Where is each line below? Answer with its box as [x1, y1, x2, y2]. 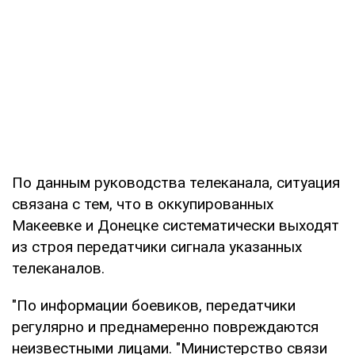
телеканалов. [12, 258, 105, 277]
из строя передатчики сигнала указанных [12, 237, 302, 256]
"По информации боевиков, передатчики [12, 296, 296, 315]
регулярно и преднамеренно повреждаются [12, 317, 319, 336]
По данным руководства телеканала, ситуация [12, 173, 340, 192]
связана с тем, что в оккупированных [12, 194, 273, 213]
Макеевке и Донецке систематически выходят [12, 216, 339, 235]
